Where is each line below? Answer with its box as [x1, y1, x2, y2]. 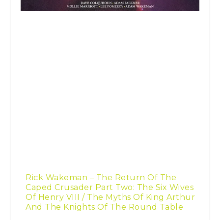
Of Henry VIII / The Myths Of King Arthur [26, 192, 195, 202]
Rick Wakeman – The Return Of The [26, 172, 177, 182]
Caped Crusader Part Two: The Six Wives [26, 182, 194, 192]
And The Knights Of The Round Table [26, 202, 184, 212]
